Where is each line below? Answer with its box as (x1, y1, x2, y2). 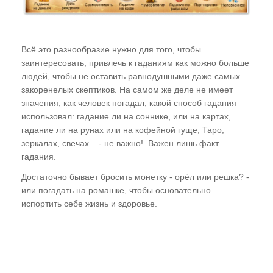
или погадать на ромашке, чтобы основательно (21, 185, 211, 196)
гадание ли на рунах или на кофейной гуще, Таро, (21, 125, 224, 135)
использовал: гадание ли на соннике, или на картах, (21, 112, 231, 122)
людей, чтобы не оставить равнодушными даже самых (21, 71, 240, 82)
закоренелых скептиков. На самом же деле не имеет (21, 85, 233, 95)
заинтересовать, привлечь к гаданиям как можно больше (21, 58, 249, 68)
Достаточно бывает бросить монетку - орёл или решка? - (21, 172, 249, 182)
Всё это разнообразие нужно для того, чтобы (21, 44, 201, 55)
